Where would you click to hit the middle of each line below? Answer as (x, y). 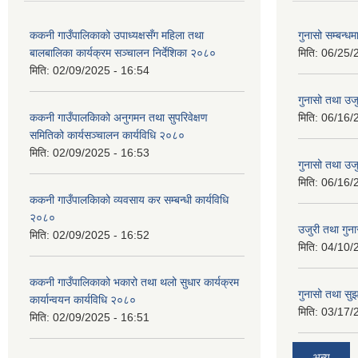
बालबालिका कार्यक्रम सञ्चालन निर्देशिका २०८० (123, 53)
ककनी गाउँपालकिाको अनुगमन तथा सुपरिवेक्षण (119, 117)
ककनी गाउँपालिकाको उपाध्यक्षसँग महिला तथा (117, 35)
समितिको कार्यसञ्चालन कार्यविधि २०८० (107, 135)
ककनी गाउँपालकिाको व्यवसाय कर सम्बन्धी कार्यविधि (129, 200)
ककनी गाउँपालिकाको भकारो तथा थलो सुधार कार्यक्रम (134, 282)
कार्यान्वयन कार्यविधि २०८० (83, 300)
